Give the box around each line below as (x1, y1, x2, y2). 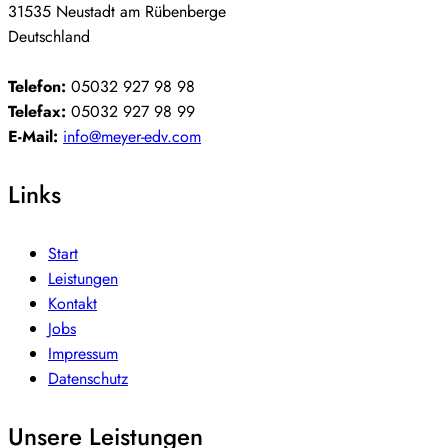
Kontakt (48, 292, 97, 316)
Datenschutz (48, 367, 128, 391)
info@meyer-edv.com (63, 125, 201, 149)
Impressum (48, 342, 118, 366)
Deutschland (8, 25, 90, 49)
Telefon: (8, 75, 66, 99)
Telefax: (8, 100, 66, 124)
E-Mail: (8, 125, 58, 149)
